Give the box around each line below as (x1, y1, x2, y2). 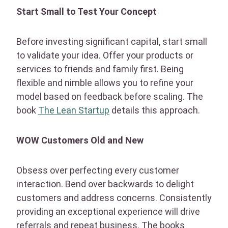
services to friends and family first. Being (16, 63, 184, 74)
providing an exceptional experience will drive (16, 206, 200, 217)
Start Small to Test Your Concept (16, 6, 157, 17)
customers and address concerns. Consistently (16, 192, 212, 203)
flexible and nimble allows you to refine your (16, 77, 193, 88)
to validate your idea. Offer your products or (16, 49, 193, 61)
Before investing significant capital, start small (16, 36, 207, 47)
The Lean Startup (38, 104, 109, 116)
